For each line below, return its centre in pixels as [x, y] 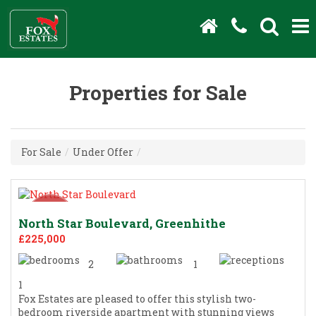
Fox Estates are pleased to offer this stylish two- [137, 298]
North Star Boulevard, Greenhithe [122, 223]
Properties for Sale [158, 92]
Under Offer [103, 152]
